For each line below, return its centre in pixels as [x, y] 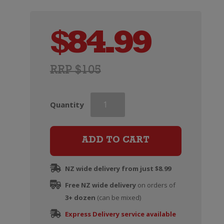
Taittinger [109, 98]
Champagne [112, 110]
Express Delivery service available [120, 214]
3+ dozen [80, 197]
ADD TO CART [115, 141]
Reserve [105, 135]
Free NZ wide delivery [100, 185]
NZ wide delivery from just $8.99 [118, 168]
